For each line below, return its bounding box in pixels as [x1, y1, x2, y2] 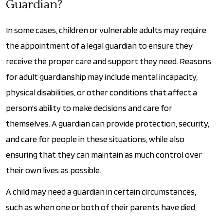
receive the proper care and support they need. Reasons [6, 55, 211, 66]
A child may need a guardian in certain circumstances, [6, 186, 196, 197]
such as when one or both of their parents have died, [6, 201, 197, 212]
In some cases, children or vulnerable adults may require [6, 24, 206, 35]
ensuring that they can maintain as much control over [6, 149, 202, 160]
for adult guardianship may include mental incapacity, [6, 71, 198, 82]
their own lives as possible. [6, 164, 101, 175]
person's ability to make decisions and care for [6, 102, 172, 113]
